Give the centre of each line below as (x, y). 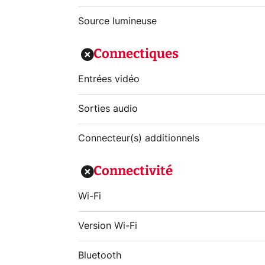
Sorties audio (108, 109)
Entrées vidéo (109, 79)
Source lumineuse (117, 21)
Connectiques (136, 54)
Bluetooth (100, 256)
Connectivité (133, 171)
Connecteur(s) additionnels (139, 138)
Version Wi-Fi (108, 226)
